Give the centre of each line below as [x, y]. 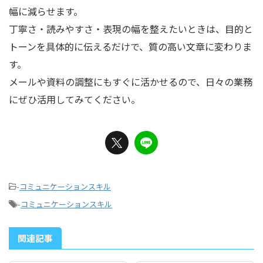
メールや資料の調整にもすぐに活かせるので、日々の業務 [131, 81]
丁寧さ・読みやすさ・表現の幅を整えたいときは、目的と [131, 28]
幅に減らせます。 [46, 11]
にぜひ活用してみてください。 [75, 99]
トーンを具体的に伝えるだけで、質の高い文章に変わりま [130, 46]
